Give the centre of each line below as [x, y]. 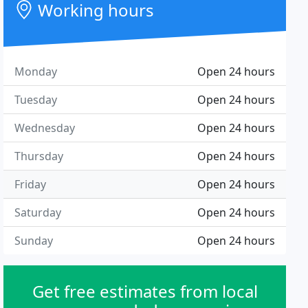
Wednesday [45, 128]
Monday [36, 71]
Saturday [38, 212]
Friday [31, 184]
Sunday [34, 241]
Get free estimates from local [145, 291]
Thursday [39, 156]
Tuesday [36, 100]
